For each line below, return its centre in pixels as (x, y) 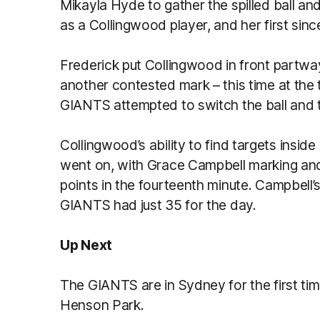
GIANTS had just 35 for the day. (158, 205)
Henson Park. (102, 305)
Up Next (86, 245)
